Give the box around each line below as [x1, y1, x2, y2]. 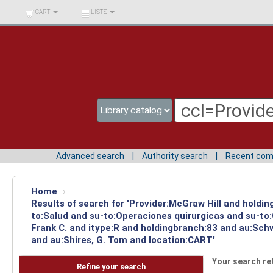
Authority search [142, 151, 208, 161]
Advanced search [56, 151, 124, 161]
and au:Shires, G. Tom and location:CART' [31, 234, 215, 246]
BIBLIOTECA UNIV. [19, 5, 69, 12]
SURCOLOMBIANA [19, 23, 70, 30]
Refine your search [76, 262, 146, 272]
